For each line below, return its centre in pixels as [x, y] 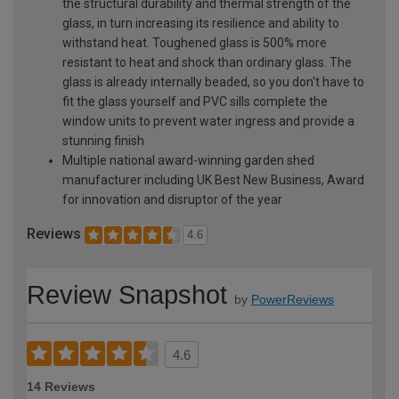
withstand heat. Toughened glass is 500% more [195, 42]
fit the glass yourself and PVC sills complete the [195, 101]
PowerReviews [293, 300]
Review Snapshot [127, 295]
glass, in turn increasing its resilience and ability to [201, 23]
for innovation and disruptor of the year [172, 199]
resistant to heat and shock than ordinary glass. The [207, 62]
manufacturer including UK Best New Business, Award [213, 179]
